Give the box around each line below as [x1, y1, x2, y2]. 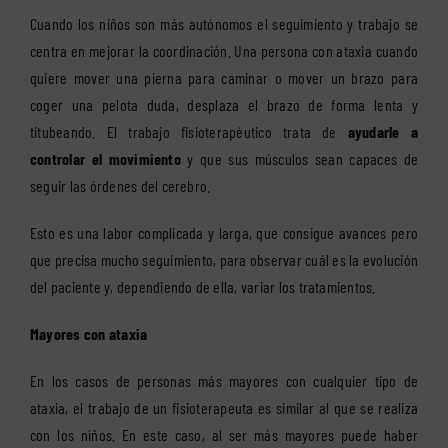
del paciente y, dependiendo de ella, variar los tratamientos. [30, 277, 376, 297]
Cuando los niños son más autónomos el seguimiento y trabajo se [30, 14, 418, 34]
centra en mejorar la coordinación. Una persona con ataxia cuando [30, 41, 418, 61]
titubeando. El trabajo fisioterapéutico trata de [30, 122, 348, 142]
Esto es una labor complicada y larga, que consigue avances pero [30, 223, 418, 243]
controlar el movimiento [30, 149, 181, 169]
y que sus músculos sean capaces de [180, 149, 418, 169]
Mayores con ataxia [30, 324, 148, 344]
